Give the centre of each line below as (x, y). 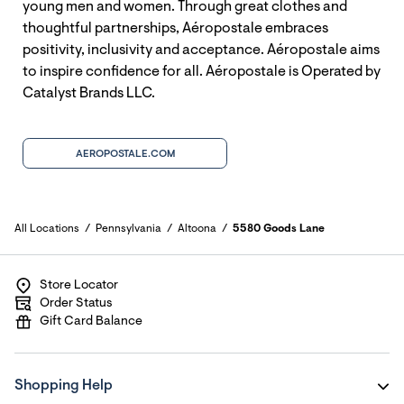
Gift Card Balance (91, 322)
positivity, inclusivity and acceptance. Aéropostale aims (201, 50)
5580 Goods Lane (279, 229)
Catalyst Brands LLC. (89, 93)
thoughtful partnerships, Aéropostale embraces (175, 28)
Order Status (76, 304)
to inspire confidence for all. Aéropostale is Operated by (202, 72)
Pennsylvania (129, 229)
